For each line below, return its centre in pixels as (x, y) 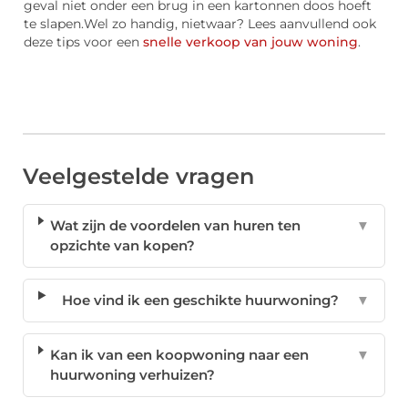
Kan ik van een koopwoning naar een (179, 355)
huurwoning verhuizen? (132, 375)
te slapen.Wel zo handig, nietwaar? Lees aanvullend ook (200, 23)
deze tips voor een (83, 41)
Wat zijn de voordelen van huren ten (176, 226)
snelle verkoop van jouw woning (250, 41)
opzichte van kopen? (123, 246)
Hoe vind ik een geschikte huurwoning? (201, 301)
